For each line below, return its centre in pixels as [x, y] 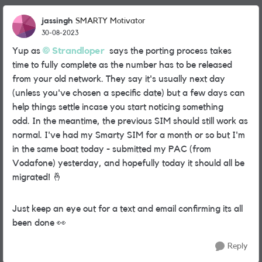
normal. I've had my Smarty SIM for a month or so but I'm [129, 135]
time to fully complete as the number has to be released [122, 65]
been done [35, 223]
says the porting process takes [168, 51]
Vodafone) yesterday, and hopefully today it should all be [128, 163]
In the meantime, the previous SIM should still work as [140, 121]
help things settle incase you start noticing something [118, 107]
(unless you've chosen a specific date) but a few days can [129, 93]
